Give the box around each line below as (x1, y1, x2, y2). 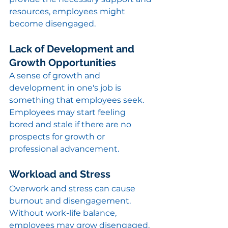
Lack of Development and (9, 43, 137, 55)
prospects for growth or (9, 132, 107, 142)
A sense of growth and (9, 71, 102, 81)
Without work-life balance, (9, 208, 119, 218)
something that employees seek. (9, 95, 146, 105)
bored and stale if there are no (9, 120, 133, 130)
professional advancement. (9, 144, 119, 154)
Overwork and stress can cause (9, 184, 137, 194)
